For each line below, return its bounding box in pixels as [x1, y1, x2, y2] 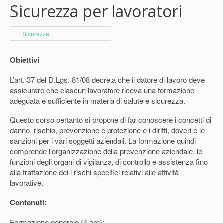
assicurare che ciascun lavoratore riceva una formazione [10, 84, 194, 95]
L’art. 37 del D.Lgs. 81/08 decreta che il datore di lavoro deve [10, 74, 205, 85]
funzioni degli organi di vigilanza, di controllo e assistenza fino [10, 156, 208, 167]
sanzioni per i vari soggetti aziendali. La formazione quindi [10, 135, 196, 146]
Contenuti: [10, 196, 47, 208]
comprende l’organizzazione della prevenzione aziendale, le [10, 145, 202, 156]
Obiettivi [10, 54, 39, 65]
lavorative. [10, 177, 43, 188]
